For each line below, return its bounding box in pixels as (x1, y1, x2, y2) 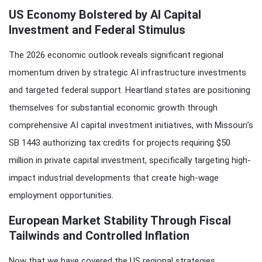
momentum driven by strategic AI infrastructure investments (9, 67, 246, 78)
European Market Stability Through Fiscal (9, 213, 231, 227)
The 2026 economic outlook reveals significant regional (9, 49, 223, 60)
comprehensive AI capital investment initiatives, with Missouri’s (9, 119, 253, 130)
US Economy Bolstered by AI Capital (9, 7, 201, 22)
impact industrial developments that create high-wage (9, 172, 219, 183)
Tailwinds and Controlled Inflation (9, 228, 189, 243)
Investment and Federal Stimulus (9, 22, 185, 37)
